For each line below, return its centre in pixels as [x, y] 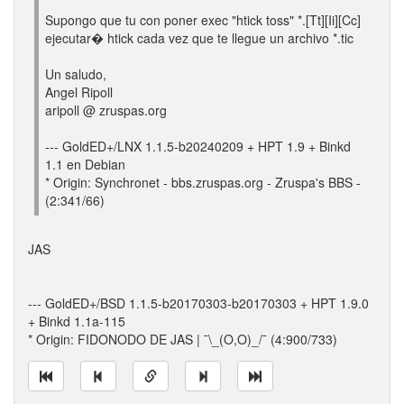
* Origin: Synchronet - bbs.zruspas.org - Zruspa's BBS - [203, 182]
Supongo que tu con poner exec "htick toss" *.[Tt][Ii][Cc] [203, 20]
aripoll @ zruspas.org [106, 110]
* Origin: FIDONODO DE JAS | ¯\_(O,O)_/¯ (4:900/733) [183, 339]
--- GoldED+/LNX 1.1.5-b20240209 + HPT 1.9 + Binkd [198, 146]
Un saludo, [76, 74]
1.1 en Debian [85, 164]
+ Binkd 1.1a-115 [77, 321]
